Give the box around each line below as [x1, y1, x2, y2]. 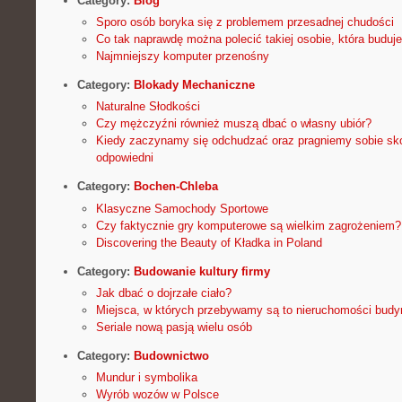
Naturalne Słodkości [95, 100, 200, 114]
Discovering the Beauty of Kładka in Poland [95, 235, 322, 249]
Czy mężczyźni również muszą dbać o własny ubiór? [95, 117, 371, 131]
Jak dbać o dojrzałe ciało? [95, 285, 232, 300]
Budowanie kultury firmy [133, 264, 270, 278]
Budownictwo [133, 348, 209, 363]
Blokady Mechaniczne [133, 78, 255, 92]
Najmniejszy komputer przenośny [95, 49, 269, 64]
